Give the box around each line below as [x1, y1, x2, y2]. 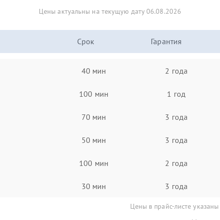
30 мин [81, 181, 107, 191]
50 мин [81, 135, 107, 145]
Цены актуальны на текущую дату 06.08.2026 [38, 7, 182, 16]
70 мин [81, 111, 107, 122]
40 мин [81, 65, 107, 76]
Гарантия [151, 36, 182, 46]
